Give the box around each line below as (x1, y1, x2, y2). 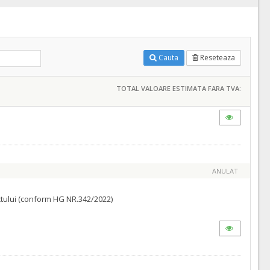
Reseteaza (199, 52, 235, 63)
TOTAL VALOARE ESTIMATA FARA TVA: (116, 84, 241, 93)
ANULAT (212, 166, 238, 175)
